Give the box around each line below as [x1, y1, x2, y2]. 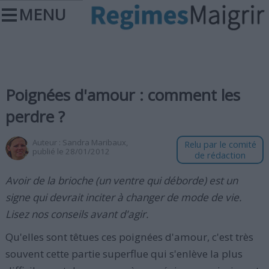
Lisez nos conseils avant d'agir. [5, 207, 148, 221]
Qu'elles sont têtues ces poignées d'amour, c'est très [5, 230, 253, 244]
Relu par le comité [184, 139, 256, 150]
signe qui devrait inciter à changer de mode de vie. [5, 190, 241, 204]
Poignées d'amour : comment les [5, 84, 240, 106]
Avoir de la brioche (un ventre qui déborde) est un [5, 174, 238, 187]
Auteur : [32, 137, 62, 148]
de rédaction [195, 150, 246, 161]
